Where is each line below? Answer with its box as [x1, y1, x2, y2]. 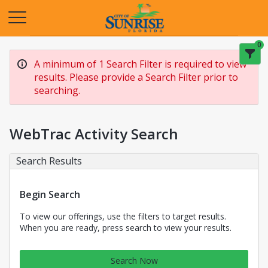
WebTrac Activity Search [10, 124, 178, 144]
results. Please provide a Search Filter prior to [34, 71, 238, 84]
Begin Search [20, 188, 80, 201]
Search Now [110, 255, 158, 266]
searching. [34, 84, 80, 97]
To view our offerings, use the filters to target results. [20, 211, 226, 222]
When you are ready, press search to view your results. [20, 222, 232, 233]
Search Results [16, 154, 82, 167]
